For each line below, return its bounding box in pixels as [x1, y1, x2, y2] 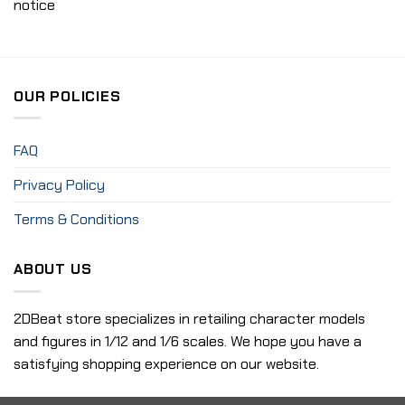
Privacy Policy [14, 175, 105, 195]
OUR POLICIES [14, 86, 121, 106]
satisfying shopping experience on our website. [14, 353, 319, 373]
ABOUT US [14, 259, 92, 279]
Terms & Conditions [14, 210, 139, 230]
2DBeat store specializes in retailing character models [14, 308, 365, 328]
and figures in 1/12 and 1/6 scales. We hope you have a [14, 331, 362, 351]
